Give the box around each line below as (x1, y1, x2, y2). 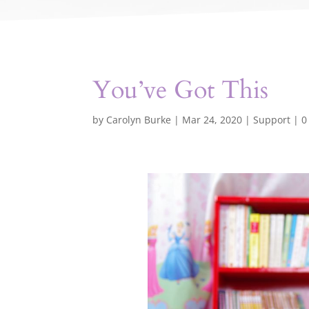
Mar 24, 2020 (182, 112, 243, 126)
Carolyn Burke (106, 112, 172, 126)
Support (253, 112, 291, 126)
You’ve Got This (92, 72, 269, 107)
